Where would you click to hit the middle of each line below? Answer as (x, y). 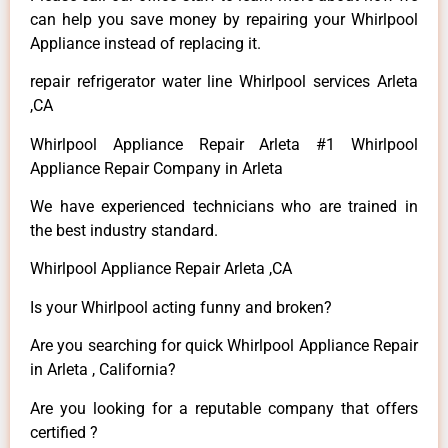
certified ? (64, 432)
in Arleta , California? (103, 370)
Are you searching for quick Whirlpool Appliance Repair (224, 346)
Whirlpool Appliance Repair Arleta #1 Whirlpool (224, 144)
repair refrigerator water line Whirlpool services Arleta (224, 82)
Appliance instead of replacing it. (145, 43)
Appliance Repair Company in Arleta (156, 168)
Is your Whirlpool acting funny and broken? (181, 307)
